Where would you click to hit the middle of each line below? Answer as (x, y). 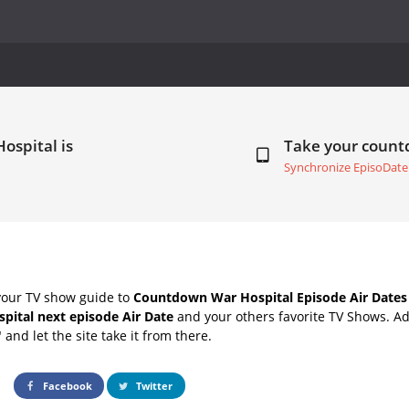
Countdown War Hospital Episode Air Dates (270, 297)
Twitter (153, 385)
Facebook (67, 385)
